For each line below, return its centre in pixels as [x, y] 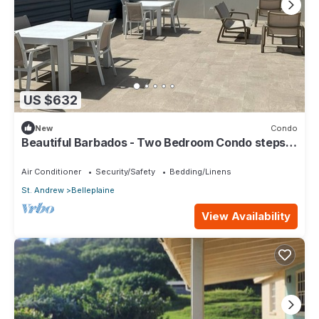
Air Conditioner [51, 172]
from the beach [64, 155]
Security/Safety [125, 172]
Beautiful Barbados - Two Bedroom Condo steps [153, 142]
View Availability [246, 216]
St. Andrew [43, 190]
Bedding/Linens [200, 172]
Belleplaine [93, 190]
